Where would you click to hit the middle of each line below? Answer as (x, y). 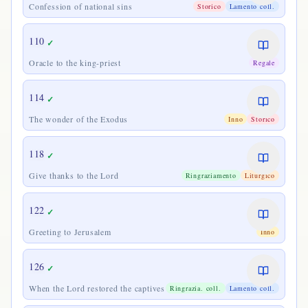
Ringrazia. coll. (195, 288)
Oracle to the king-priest (75, 63)
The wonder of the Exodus (79, 119)
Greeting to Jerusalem (70, 232)
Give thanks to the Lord (74, 175)
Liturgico (260, 175)
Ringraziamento (211, 175)
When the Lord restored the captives (97, 288)
